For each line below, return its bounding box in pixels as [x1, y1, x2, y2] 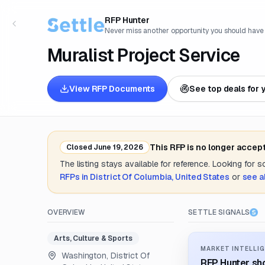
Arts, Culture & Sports [54, 234, 132, 243]
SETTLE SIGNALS [188, 208, 250, 217]
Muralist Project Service [47, 44, 240, 67]
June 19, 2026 [92, 143, 144, 152]
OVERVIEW [47, 208, 86, 217]
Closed [66, 143, 92, 152]
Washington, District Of [62, 250, 150, 261]
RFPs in [60, 172, 91, 182]
